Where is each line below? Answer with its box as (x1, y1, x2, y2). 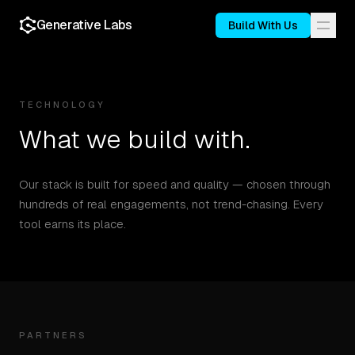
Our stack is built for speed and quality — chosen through (19, 177, 330, 191)
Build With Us (228, 18, 298, 32)
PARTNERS (19, 330, 87, 340)
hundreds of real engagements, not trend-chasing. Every (19, 197, 323, 211)
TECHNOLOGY (19, 100, 105, 109)
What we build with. (19, 125, 250, 154)
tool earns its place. (19, 217, 126, 231)
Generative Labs (36, 17, 132, 32)
